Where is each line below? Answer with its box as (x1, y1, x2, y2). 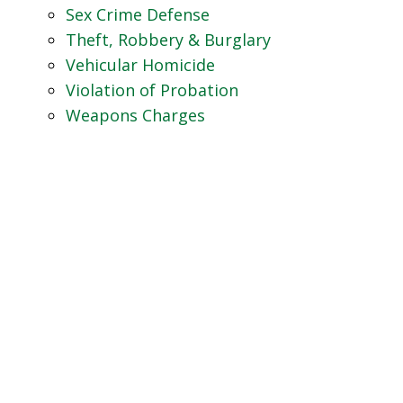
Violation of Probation (65, 79, 238, 101)
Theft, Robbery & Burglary (65, 29, 271, 50)
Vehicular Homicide (65, 54, 215, 76)
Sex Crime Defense (65, 4, 210, 25)
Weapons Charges (65, 104, 205, 126)
